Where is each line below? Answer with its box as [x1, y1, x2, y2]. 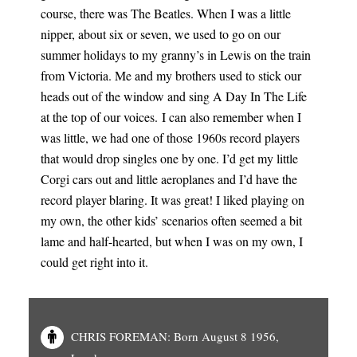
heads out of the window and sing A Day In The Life [40, 88, 307, 104]
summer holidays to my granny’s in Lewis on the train [40, 46, 311, 63]
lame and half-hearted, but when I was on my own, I [40, 233, 303, 249]
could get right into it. [40, 253, 148, 270]
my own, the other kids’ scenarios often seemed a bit [40, 212, 302, 229]
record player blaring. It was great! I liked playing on [40, 191, 304, 208]
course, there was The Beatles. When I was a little [40, 5, 291, 22]
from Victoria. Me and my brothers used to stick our [40, 67, 301, 84]
